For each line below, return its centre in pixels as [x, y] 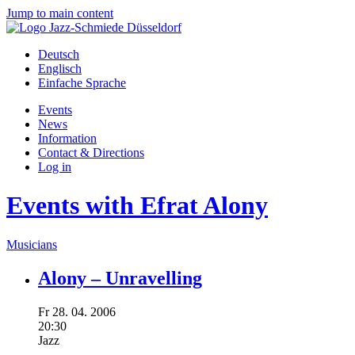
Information [67, 138]
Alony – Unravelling [120, 278]
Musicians [32, 244]
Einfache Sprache [82, 83]
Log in [55, 167]
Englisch [60, 69]
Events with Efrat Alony [137, 206]
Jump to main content [60, 13]
